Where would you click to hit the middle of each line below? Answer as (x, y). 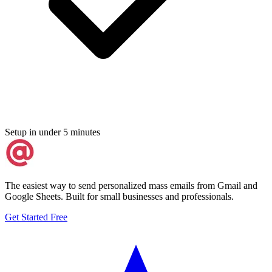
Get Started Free (36, 217)
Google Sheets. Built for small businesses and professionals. (119, 196)
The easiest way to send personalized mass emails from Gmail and (131, 185)
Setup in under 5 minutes (53, 132)
